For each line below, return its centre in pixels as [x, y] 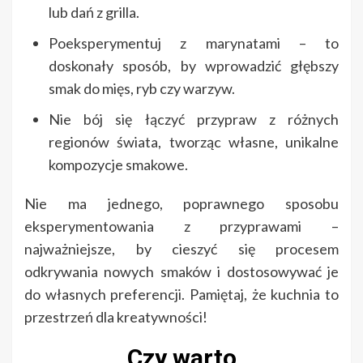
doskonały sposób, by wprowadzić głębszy [194, 66]
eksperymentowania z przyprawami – [181, 226]
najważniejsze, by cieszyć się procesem [181, 249]
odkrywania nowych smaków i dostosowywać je [181, 272]
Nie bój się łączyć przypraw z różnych [194, 120]
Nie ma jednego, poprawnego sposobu [181, 204]
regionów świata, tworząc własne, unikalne [194, 142]
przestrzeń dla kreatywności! [116, 317]
